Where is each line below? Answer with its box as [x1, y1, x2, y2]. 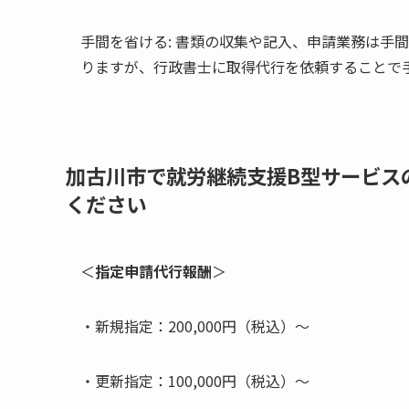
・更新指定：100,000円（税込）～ [80, 370, 309, 393]
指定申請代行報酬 [95, 260, 212, 283]
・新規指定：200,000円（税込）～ [80, 315, 309, 338]
